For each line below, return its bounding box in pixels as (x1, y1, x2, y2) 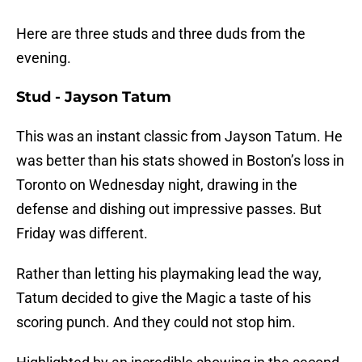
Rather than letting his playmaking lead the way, (16, 265, 322, 283)
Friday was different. (16, 225, 148, 242)
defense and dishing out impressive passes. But (16, 200, 322, 218)
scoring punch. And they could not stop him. (16, 314, 296, 331)
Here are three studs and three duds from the (16, 25, 305, 43)
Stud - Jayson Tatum (16, 88, 171, 107)
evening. (16, 49, 71, 67)
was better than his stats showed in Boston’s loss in (16, 152, 344, 170)
